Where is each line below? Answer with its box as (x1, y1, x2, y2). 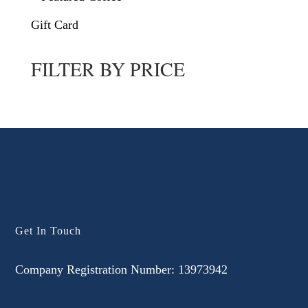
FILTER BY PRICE (30, 56, 185, 82)
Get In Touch (15, 225, 82, 237)
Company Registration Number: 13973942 (15, 263, 228, 277)
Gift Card (30, 18, 78, 32)
